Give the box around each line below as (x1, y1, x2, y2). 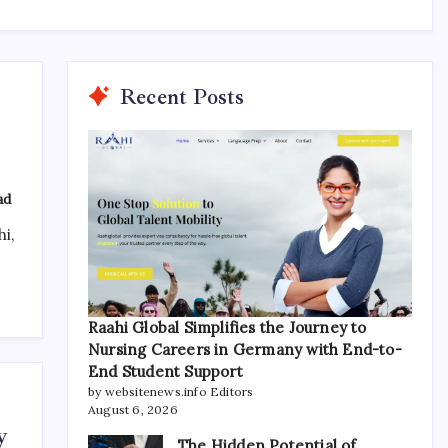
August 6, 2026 (88, 401, 178, 417)
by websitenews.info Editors (88, 383, 254, 399)
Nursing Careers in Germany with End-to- (88, 339, 402, 359)
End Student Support (88, 361, 243, 381)
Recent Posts (120, 82, 245, 111)
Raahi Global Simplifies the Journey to (88, 317, 367, 337)
